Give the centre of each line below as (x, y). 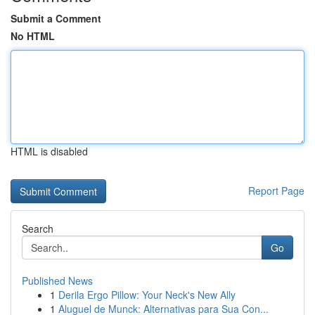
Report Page (276, 191)
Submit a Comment (56, 18)
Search (38, 229)
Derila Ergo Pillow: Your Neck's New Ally (147, 295)
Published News (57, 281)
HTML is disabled (49, 151)
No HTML (33, 36)
